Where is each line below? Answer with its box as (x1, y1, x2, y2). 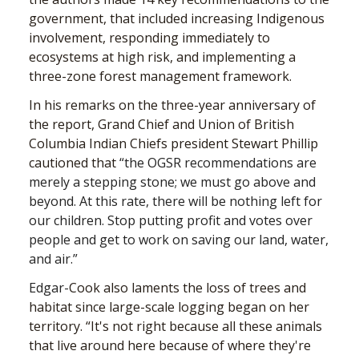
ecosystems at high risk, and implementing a (29, 48, 296, 67)
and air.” (29, 250, 78, 268)
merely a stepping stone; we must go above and (29, 173, 316, 192)
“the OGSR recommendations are (119, 154, 317, 172)
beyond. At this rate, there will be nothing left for (29, 192, 322, 211)
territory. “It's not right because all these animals (29, 317, 322, 336)
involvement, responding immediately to (29, 29, 270, 47)
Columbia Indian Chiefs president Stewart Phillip (29, 135, 318, 153)
